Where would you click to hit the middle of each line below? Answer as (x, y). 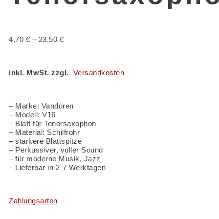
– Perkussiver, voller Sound (56, 150)
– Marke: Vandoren (41, 106)
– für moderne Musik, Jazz (55, 159)
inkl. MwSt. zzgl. (41, 73)
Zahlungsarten (33, 201)
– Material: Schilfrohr (44, 132)
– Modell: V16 (32, 115)
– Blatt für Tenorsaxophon (53, 123)
